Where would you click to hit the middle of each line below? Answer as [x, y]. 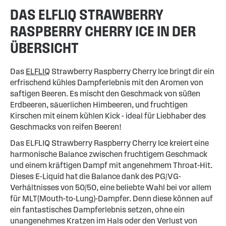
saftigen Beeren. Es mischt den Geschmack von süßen [105, 94]
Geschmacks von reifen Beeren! [66, 127]
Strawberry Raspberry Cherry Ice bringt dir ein [132, 72]
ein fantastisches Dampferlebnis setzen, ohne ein [97, 210]
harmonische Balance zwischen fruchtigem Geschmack [109, 154]
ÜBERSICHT [44, 48]
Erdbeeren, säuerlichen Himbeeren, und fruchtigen [99, 105]
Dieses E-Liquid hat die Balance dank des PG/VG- [96, 177]
